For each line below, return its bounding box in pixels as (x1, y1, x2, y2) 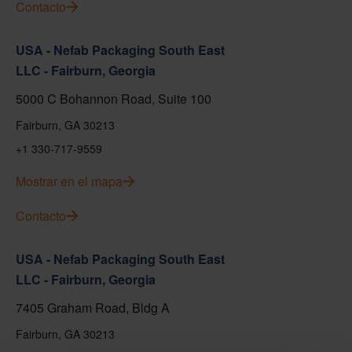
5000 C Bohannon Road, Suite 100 (16, 90, 211, 108)
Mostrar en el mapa (16, 172, 123, 190)
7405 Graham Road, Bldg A (16, 299, 170, 317)
